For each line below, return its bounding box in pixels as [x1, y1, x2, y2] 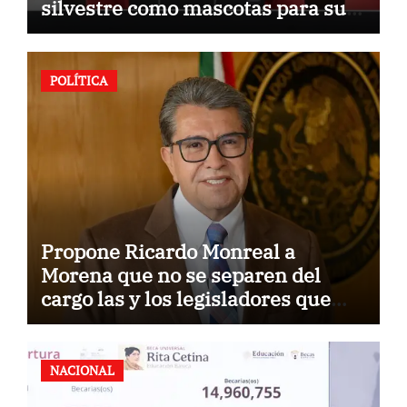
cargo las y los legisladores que [40, 284, 331, 312]
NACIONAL [49, 362, 114, 380]
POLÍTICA [49, 71, 108, 89]
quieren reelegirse [40, 308, 215, 335]
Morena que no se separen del [40, 261, 321, 288]
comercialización [40, 18, 202, 45]
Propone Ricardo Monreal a [40, 237, 295, 264]
